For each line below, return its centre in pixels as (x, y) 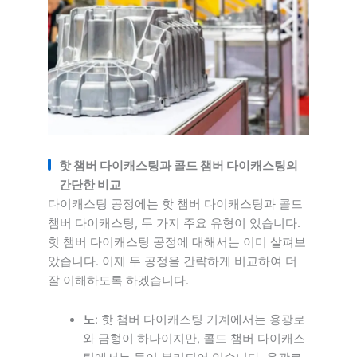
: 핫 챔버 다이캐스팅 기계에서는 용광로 (200, 320)
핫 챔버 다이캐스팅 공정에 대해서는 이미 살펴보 (177, 242)
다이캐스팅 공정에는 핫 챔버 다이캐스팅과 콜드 (175, 204)
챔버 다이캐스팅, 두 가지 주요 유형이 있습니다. (174, 223)
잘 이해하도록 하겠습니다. (118, 280)
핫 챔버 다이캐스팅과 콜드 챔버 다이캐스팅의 (178, 165)
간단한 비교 (90, 184)
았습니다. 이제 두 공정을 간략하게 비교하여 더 (173, 261)
